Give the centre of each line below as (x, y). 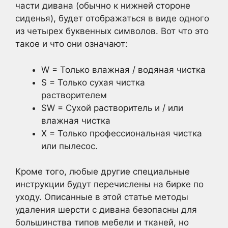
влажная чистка (76, 120)
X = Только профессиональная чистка (122, 133)
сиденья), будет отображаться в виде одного (112, 18)
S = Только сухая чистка (93, 82)
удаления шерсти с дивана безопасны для (106, 210)
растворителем (74, 95)
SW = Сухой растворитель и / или (112, 108)
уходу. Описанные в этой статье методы (102, 197)
